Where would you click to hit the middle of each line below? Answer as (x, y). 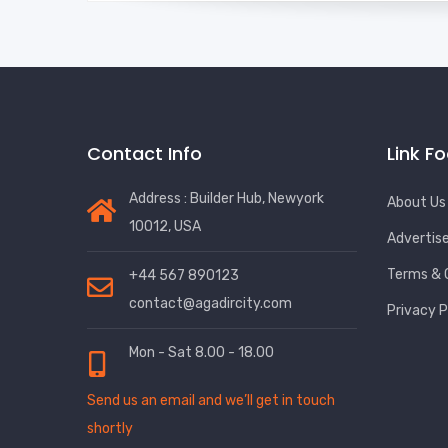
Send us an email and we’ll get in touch (211, 401)
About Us (416, 203)
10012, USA (165, 227)
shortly (110, 429)
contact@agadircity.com (210, 304)
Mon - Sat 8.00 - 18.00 (201, 353)
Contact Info (144, 154)
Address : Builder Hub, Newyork (226, 199)
